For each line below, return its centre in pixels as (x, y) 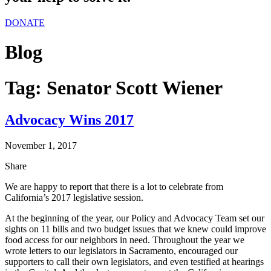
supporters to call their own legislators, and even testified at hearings (134, 262)
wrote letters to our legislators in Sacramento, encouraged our (121, 251)
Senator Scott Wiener (135, 87)
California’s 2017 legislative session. (74, 198)
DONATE (25, 22)
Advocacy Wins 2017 (69, 120)
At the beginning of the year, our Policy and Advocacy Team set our (135, 218)
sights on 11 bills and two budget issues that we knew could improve (135, 229)
